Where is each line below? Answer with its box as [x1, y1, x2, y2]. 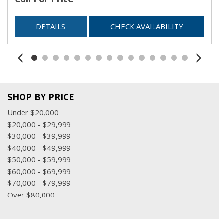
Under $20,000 [7, 108, 59, 117]
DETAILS [36, 21, 66, 31]
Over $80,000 [7, 190, 55, 199]
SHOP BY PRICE [7, 91, 74, 103]
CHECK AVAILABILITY [110, 21, 183, 31]
